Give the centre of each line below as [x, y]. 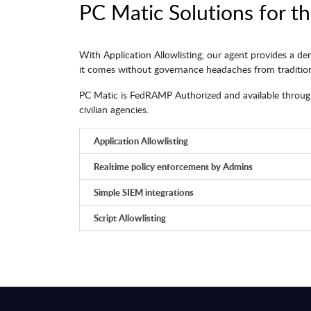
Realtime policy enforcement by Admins [173, 167]
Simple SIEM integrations [144, 193]
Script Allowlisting [130, 218]
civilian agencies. [114, 110]
